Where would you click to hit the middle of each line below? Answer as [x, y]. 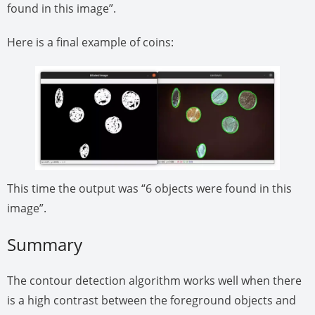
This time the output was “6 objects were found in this [149, 189]
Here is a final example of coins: [90, 42]
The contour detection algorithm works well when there [154, 281]
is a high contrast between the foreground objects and [152, 301]
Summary [45, 245]
